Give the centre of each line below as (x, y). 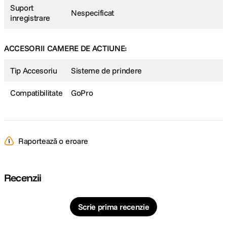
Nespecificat (93, 13)
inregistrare (30, 18)
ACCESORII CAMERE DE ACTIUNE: (66, 48)
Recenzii (23, 178)
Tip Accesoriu (34, 70)
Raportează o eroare (53, 141)
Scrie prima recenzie (113, 207)
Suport (22, 8)
